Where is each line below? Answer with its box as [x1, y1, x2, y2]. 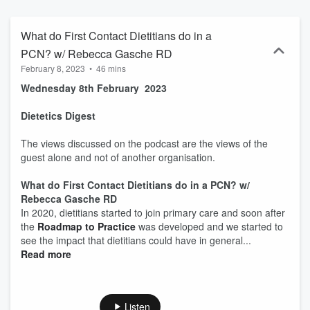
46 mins [96, 62, 126, 74]
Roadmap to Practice [37, 219, 136, 233]
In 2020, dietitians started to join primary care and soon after [21, 206, 285, 219]
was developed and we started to [136, 219, 283, 233]
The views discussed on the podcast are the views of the [21, 136, 268, 150]
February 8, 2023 [21, 62, 85, 74]
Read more [21, 247, 71, 261]
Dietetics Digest [21, 109, 126, 122]
